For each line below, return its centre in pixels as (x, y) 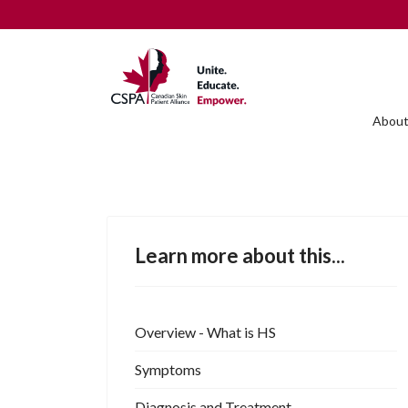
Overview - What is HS (205, 332)
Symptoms (168, 370)
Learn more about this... (240, 256)
